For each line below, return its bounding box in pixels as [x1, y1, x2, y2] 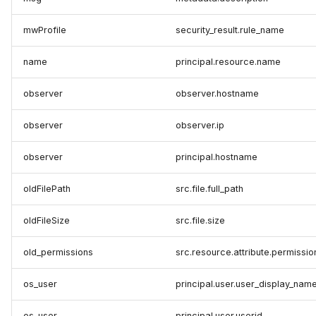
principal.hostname [176, 152, 257, 163]
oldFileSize [23, 215, 70, 226]
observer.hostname [176, 88, 259, 99]
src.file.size [176, 215, 225, 226]
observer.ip [176, 120, 224, 131]
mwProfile [23, 25, 66, 36]
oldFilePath [23, 183, 71, 195]
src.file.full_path [176, 183, 243, 195]
